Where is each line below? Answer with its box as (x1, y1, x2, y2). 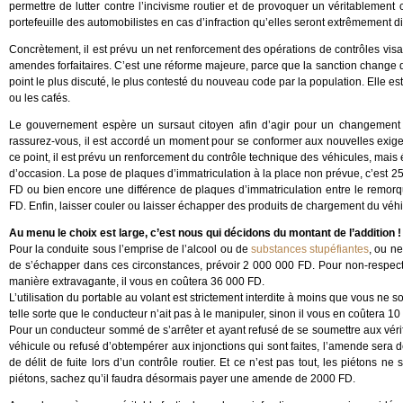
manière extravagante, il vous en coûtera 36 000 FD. (9, 275, 264, 288)
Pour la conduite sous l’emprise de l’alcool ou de (9, 243, 251, 255)
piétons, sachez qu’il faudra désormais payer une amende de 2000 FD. (9, 372, 355, 385)
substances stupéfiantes (250, 243, 370, 255)
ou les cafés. (9, 92, 70, 104)
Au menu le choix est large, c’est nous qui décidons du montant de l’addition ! (9, 227, 401, 239)
